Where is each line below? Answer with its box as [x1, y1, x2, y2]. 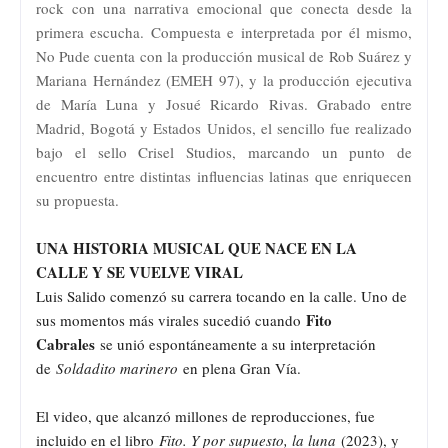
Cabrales [36, 332, 95, 355]
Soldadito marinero [56, 357, 178, 378]
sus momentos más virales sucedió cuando [36, 309, 306, 330]
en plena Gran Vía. [178, 357, 301, 378]
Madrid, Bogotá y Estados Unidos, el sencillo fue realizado [36, 117, 412, 138]
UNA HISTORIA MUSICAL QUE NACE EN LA [36, 236, 357, 259]
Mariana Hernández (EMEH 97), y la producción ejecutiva [36, 69, 412, 90]
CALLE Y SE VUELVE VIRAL [36, 260, 243, 283]
